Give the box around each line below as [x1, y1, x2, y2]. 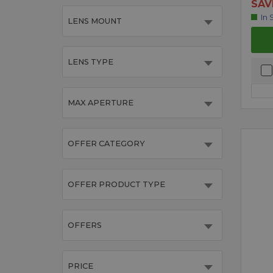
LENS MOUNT [68, 16, 122, 26]
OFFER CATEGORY [68, 139, 145, 149]
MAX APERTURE [68, 98, 133, 108]
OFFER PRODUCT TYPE [68, 180, 165, 190]
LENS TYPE [68, 57, 113, 67]
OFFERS [68, 221, 102, 230]
